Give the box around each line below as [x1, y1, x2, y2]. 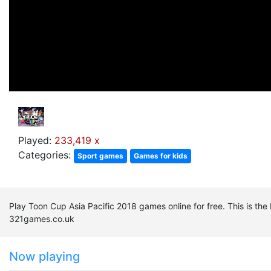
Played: [18, 134, 54, 146]
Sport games [77, 151, 123, 160]
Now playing [9, 249, 80, 264]
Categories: [18, 149, 74, 161]
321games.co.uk [9, 214, 74, 224]
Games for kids [134, 151, 188, 160]
